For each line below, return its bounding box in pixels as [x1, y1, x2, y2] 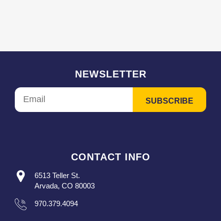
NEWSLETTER [74, 68, 147, 79]
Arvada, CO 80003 [35, 181, 95, 190]
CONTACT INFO [71, 151, 150, 162]
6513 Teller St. [35, 171, 80, 180]
